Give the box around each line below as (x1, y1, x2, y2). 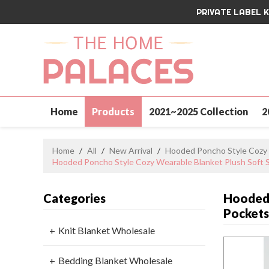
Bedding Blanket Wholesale (58, 255, 172, 267)
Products (92, 106, 135, 117)
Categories (43, 191, 106, 206)
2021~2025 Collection (148, 106, 248, 117)
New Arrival (109, 145, 153, 156)
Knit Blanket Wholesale (58, 225, 155, 237)
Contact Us (50, 136, 102, 147)
